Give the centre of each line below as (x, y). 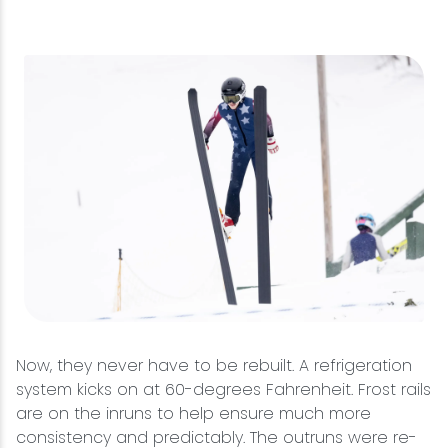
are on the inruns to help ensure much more (193, 414)
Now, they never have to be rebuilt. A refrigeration (214, 366)
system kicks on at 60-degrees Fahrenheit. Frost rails (223, 390)
